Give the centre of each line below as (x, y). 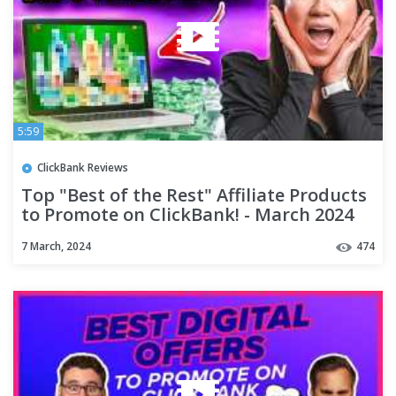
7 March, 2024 (56, 247)
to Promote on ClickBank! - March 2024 (187, 215)
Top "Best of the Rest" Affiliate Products (194, 195)
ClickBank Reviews (83, 167)
